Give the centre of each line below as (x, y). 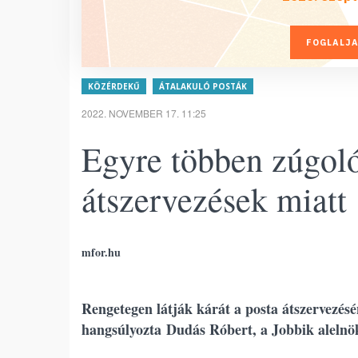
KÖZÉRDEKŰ (114, 86)
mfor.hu (101, 252)
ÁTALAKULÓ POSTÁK (203, 86)
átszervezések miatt (214, 199)
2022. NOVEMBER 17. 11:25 (144, 113)
